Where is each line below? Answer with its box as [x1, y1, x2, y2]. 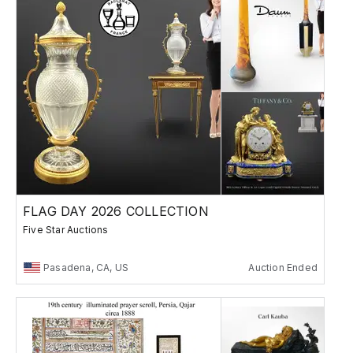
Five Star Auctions [23, 223, 109, 236]
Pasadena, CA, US [43, 261, 129, 273]
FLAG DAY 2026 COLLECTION [23, 203, 209, 219]
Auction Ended [248, 261, 318, 273]
